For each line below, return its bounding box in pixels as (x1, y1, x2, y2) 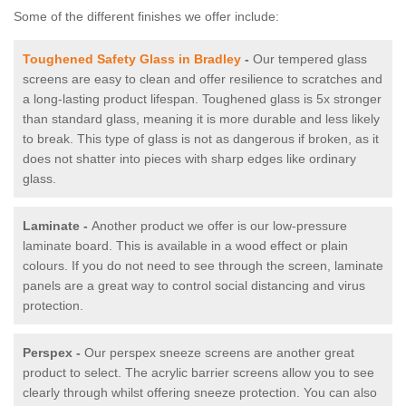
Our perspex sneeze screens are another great (84, 345, 354, 361)
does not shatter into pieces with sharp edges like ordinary (23, 151, 356, 167)
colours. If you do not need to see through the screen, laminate (23, 258, 383, 274)
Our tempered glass (253, 52, 367, 67)
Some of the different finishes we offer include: (14, 9, 279, 24)
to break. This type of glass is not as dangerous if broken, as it (23, 131, 379, 147)
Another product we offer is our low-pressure (92, 218, 347, 234)
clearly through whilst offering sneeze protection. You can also (23, 385, 377, 401)
